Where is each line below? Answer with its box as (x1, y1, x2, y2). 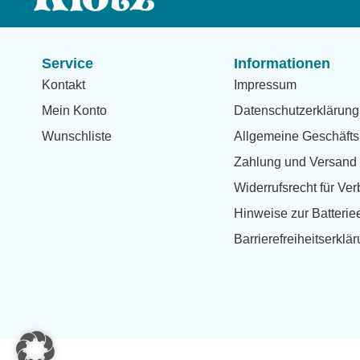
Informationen (234, 55, 331, 72)
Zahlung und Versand (234, 155, 358, 169)
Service (42, 55, 93, 72)
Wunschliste (42, 129, 112, 143)
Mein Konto (42, 104, 107, 117)
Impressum (234, 78, 297, 92)
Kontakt (42, 78, 85, 92)
